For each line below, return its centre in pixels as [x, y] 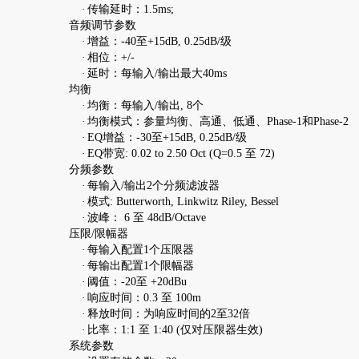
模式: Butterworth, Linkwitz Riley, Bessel [183, 201]
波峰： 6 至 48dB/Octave [146, 217]
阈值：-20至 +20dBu [137, 281]
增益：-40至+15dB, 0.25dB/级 [159, 41]
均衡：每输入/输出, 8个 [145, 105]
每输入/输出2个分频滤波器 [153, 185]
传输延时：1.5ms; [130, 9]
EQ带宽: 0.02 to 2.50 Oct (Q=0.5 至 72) [181, 153]
